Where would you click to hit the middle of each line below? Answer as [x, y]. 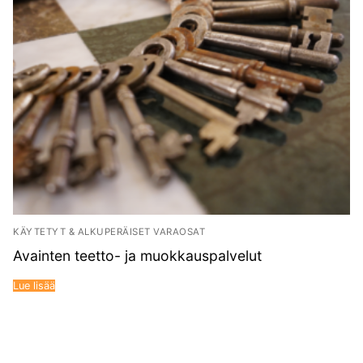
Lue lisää [34, 285]
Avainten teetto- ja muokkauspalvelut [137, 256]
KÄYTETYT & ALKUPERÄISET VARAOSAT [109, 232]
